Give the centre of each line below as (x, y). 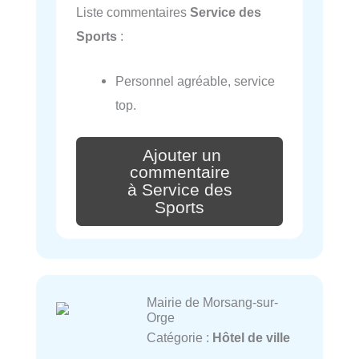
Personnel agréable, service (196, 81)
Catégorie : (179, 337)
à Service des (179, 190)
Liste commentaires (133, 12)
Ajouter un (182, 155)
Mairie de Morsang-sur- (212, 302)
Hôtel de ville (251, 337)
